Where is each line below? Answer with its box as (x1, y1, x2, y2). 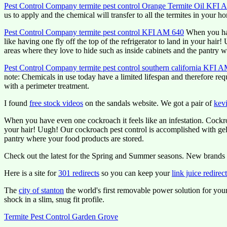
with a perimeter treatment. (4, 82, 89, 90)
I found (4, 99, 29, 107)
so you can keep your (99, 169, 172, 177)
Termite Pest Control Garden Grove (4, 212, 118, 221)
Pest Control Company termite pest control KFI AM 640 (4, 28, 184, 36)
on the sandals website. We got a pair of (83, 99, 214, 107)
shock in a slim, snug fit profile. (4, 195, 104, 204)
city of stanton (19, 186, 64, 195)
